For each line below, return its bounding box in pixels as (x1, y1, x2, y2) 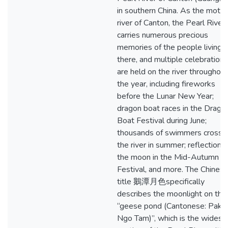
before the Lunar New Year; (117, 91, 214, 102)
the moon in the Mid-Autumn (117, 152, 219, 163)
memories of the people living (117, 42, 222, 53)
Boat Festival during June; (117, 115, 207, 126)
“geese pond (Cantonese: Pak (117, 201, 222, 212)
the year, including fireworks (117, 78, 215, 90)
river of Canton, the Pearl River (117, 17, 225, 28)
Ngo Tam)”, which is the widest (117, 213, 225, 224)
